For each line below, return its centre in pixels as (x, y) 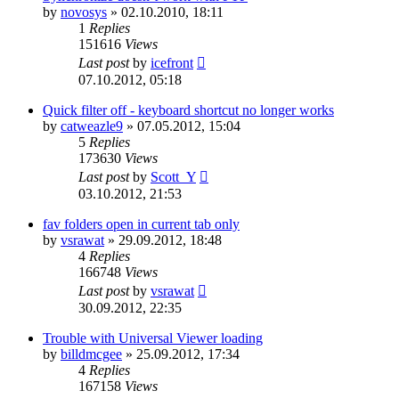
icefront (172, 62)
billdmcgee (91, 354)
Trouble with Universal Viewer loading (153, 338)
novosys (84, 12)
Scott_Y (173, 176)
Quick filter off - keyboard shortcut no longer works (188, 110)
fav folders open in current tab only (141, 224)
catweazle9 (92, 126)
